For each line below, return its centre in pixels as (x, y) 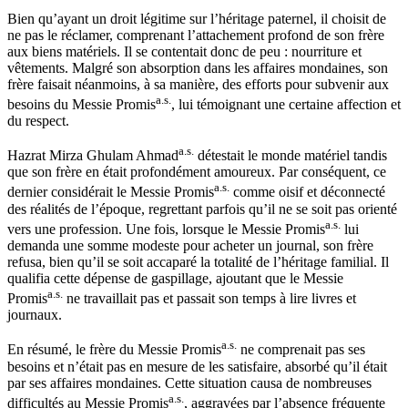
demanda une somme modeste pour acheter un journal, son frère (190, 245)
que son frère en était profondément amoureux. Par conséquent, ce (197, 172)
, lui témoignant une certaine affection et (286, 105)
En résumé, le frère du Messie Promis (114, 350)
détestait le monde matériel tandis (291, 156)
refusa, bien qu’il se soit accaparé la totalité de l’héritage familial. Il (198, 262)
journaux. (35, 315)
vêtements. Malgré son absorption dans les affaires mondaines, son (198, 67)
